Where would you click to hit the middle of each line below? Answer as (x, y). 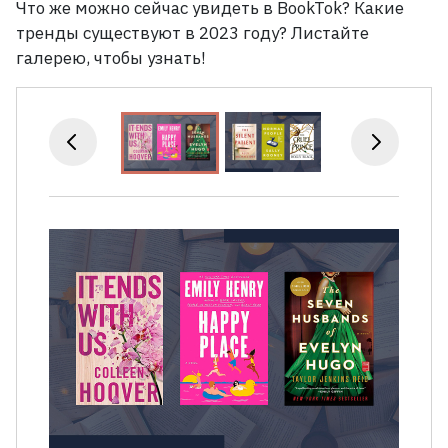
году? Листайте (306, 33)
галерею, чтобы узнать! (111, 58)
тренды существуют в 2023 (127, 33)
